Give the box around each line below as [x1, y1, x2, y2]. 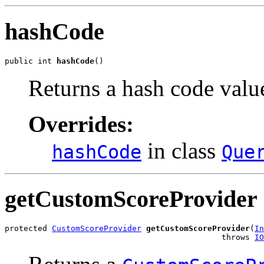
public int [5, 56, 57, 65]
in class [141, 137, 222, 163]
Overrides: [28, 111, 134, 137]
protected [5, 224, 52, 233]
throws [5, 233, 255, 242]
